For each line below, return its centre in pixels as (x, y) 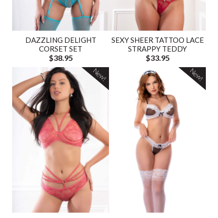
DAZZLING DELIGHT (61, 40)
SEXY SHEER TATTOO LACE (157, 40)
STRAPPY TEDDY (157, 49)
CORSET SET (61, 49)
